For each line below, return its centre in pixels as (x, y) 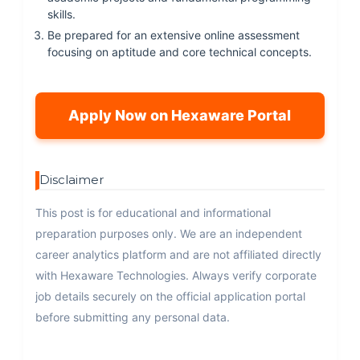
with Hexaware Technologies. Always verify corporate (176, 275)
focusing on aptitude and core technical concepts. (179, 51)
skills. (61, 14)
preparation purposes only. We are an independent (168, 233)
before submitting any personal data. (132, 317)
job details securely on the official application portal (170, 296)
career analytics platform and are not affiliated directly (178, 254)
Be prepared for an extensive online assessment (173, 35)
